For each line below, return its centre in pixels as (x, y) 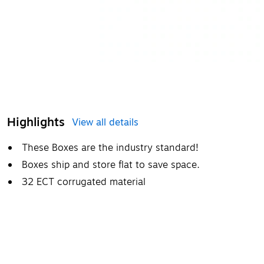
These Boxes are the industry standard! (110, 148)
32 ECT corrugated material (84, 182)
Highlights (36, 122)
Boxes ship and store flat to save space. (111, 165)
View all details (105, 122)
